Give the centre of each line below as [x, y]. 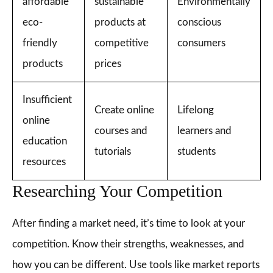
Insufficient [47, 100]
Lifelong [196, 110]
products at [120, 22]
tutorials [113, 151]
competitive [122, 43]
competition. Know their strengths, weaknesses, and [128, 244]
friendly [40, 43]
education [45, 141]
